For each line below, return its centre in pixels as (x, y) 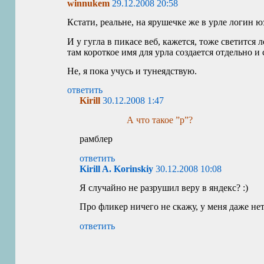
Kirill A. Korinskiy (117, 169)
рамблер (96, 139)
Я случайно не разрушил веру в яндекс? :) (164, 187)
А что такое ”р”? (160, 120)
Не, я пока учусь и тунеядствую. (132, 71)
